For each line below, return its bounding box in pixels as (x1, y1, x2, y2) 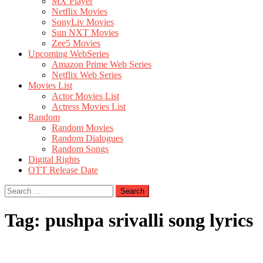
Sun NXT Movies (52, 28, 119, 38)
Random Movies (52, 123, 113, 133)
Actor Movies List (52, 91, 119, 101)
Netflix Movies (52, 6, 107, 16)
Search (4, 184, 29, 194)
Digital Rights (28, 154, 80, 164)
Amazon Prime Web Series (52, 59, 151, 69)
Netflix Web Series (52, 70, 122, 80)
